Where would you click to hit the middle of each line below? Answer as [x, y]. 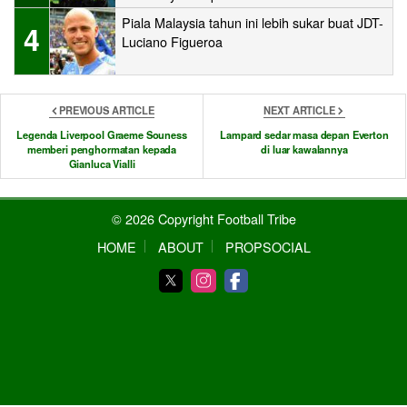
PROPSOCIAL [268, 246]
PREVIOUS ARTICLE [107, 109]
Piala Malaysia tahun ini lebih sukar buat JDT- [253, 23]
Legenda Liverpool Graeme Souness [102, 134]
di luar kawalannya [304, 149]
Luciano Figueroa [172, 42]
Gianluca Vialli [102, 163]
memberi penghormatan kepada [102, 149]
